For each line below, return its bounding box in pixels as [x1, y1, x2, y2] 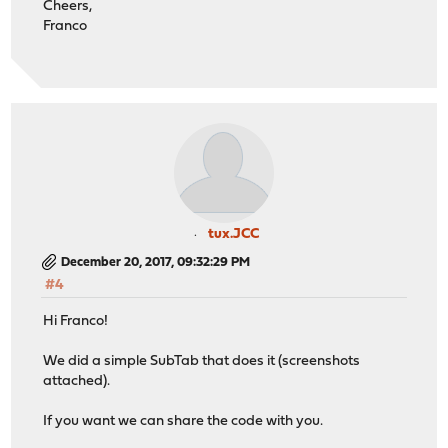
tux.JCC [207, 226, 259, 242]
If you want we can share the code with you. [43, 414, 324, 430]
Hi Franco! [43, 314, 109, 330]
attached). [43, 374, 111, 390]
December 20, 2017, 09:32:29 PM [61, 255, 251, 269]
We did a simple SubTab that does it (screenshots [43, 354, 361, 370]
